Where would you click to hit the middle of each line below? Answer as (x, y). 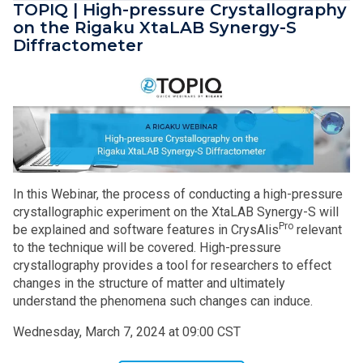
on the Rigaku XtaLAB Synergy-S (155, 27)
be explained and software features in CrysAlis (146, 229)
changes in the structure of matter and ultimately (149, 283)
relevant (318, 229)
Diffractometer (78, 45)
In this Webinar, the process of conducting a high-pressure (178, 194)
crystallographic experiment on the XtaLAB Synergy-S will (176, 211)
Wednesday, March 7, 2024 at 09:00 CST (127, 331)
